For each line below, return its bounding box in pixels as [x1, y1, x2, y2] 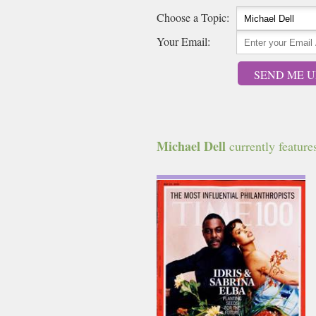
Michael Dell [157, 137, 226, 155]
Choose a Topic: [157, 10, 229, 25]
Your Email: [157, 34, 210, 49]
